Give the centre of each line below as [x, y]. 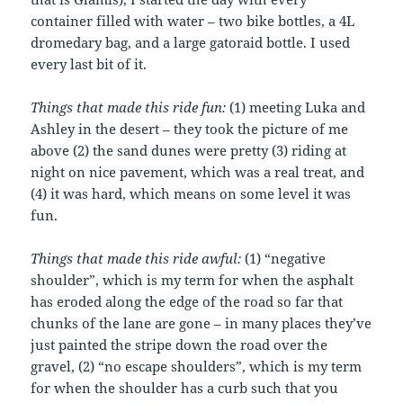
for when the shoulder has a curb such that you [185, 387]
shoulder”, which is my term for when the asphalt [193, 279]
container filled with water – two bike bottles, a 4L [193, 20]
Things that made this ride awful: [136, 258]
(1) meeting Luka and [296, 107]
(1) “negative [284, 258]
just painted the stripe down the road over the [179, 344]
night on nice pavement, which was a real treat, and [198, 171]
